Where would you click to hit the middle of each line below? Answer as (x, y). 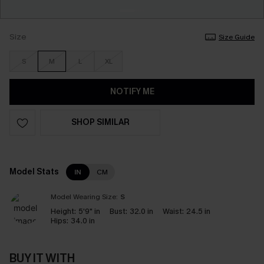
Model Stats (34, 172)
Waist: (173, 211)
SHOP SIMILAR (100, 122)
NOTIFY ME (132, 92)
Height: (63, 211)
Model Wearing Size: (84, 197)
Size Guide (237, 37)
